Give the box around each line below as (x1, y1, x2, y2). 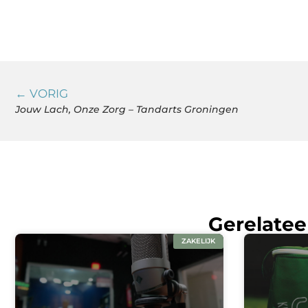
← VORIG (15, 87, 68, 101)
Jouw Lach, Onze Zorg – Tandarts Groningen (15, 103, 239, 116)
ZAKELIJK (181, 236, 215, 246)
